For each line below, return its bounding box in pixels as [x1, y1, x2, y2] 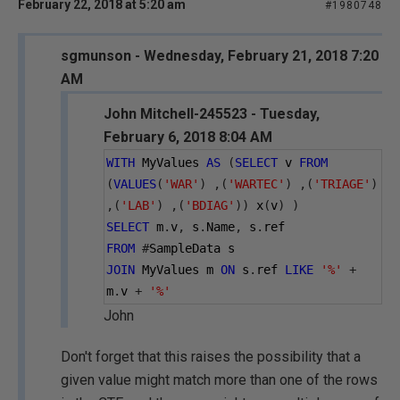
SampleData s [149, 241, 235, 255]
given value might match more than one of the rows [61, 371, 378, 388]
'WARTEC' [228, 177, 285, 191]
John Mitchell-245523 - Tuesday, [104, 105, 320, 122]
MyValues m [135, 262, 221, 277]
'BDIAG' [185, 198, 235, 212]
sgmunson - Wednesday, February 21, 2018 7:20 [61, 47, 379, 64]
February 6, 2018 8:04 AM [104, 129, 272, 146]
